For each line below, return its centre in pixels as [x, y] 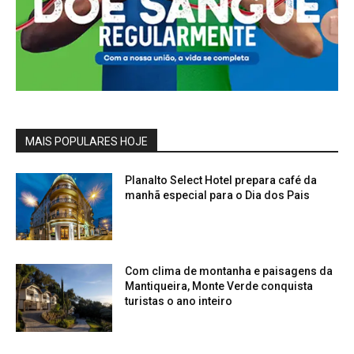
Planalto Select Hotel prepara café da [221, 180]
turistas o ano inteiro [179, 301]
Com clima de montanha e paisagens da [229, 271]
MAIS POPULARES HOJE [87, 141]
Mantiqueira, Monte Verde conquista [219, 286]
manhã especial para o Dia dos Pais [218, 195]
